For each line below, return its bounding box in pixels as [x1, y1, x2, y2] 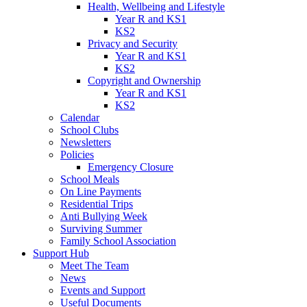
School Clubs [60, 123, 119, 136]
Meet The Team [60, 259, 129, 271]
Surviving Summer [60, 222, 142, 234]
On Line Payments [60, 185, 141, 197]
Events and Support [60, 284, 145, 296]
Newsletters [60, 136, 111, 148]
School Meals [60, 173, 119, 185]
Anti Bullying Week [60, 210, 147, 222]
